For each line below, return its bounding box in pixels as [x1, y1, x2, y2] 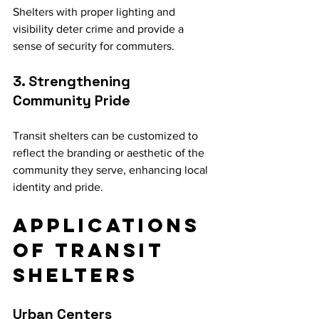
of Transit [13, 238, 173, 262]
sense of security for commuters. [13, 40, 174, 52]
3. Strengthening [13, 72, 134, 90]
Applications [13, 213, 209, 237]
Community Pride [13, 91, 130, 110]
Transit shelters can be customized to [13, 130, 201, 142]
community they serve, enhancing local [13, 164, 211, 176]
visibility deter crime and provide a [13, 23, 187, 35]
